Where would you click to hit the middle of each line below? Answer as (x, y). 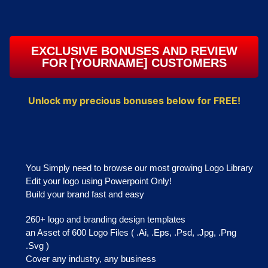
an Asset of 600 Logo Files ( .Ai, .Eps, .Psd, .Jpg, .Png (131, 233)
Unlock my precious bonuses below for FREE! (134, 100)
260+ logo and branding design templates (105, 220)
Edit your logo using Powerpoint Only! (98, 181)
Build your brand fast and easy (85, 194)
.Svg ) (37, 246)
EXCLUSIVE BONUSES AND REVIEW (134, 51)
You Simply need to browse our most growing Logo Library (139, 168)
